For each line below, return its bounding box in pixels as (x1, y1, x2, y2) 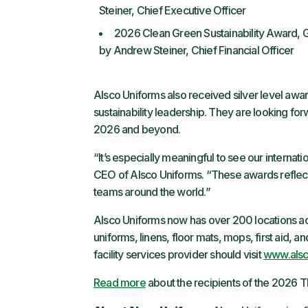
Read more (93, 276, 146, 289)
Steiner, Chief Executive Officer (99, 3, 246, 17)
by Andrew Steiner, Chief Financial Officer (99, 43, 294, 57)
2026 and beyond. (93, 122, 181, 136)
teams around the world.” (93, 185, 210, 199)
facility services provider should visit (93, 247, 263, 261)
